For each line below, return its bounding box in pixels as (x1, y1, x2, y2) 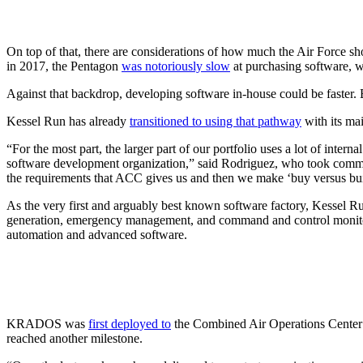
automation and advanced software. (6, 227, 187, 241)
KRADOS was (6, 316, 88, 331)
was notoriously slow (122, 58, 230, 73)
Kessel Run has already (6, 113, 130, 128)
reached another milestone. (6, 331, 143, 345)
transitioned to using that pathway (130, 113, 301, 128)
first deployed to (88, 316, 171, 331)
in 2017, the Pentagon (6, 58, 122, 73)
